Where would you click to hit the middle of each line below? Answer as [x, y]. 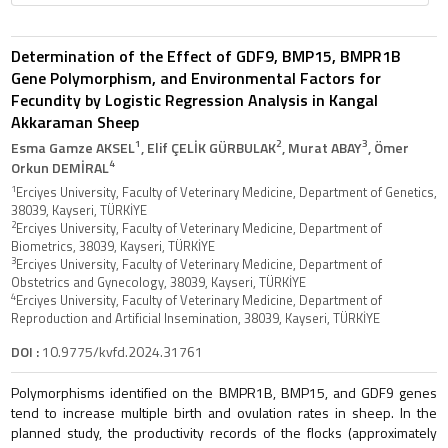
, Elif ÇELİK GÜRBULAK [208, 147]
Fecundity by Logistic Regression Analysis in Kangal [194, 99]
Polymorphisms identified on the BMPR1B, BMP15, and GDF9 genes [224, 392]
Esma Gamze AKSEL [73, 147]
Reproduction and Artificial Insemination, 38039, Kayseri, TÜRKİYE [195, 317]
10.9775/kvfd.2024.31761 [121, 351]
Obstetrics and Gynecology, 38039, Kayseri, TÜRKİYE [158, 281]
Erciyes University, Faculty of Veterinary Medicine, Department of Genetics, [226, 191]
